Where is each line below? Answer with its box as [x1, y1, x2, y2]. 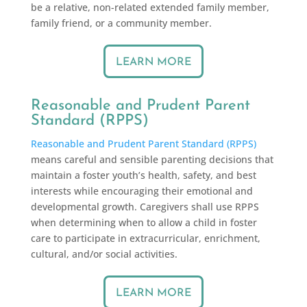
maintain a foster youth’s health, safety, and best [30, 169, 256, 182]
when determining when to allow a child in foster [30, 216, 257, 229]
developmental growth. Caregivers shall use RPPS [30, 200, 259, 213]
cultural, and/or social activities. [30, 247, 177, 260]
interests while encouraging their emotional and [30, 184, 253, 197]
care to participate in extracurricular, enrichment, [30, 232, 260, 245]
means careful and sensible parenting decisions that [30, 153, 273, 166]
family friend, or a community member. [30, 16, 214, 29]
